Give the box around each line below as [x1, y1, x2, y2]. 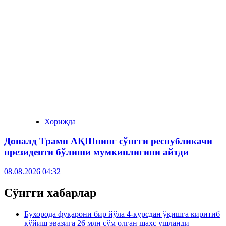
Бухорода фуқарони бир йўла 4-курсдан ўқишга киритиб [24, 210, 220, 219]
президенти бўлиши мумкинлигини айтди [4, 146, 189, 157]
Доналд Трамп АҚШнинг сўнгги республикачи [4, 135, 212, 146]
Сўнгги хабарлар [4, 186, 96, 200]
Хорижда [44, 117, 76, 126]
